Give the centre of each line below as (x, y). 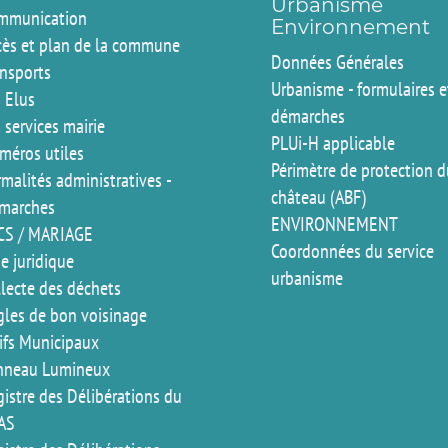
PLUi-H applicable (333, 142)
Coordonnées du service (353, 250)
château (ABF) (319, 196)
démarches (308, 115)
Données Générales (338, 61)
